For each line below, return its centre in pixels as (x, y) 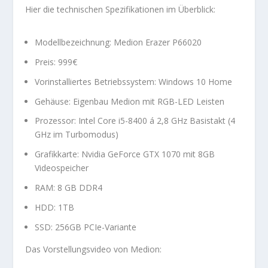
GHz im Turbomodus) (77, 135)
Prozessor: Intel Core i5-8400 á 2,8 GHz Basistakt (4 (135, 121)
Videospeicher (62, 168)
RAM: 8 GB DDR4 (69, 187)
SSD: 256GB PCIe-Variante (86, 227)
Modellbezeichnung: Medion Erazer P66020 (118, 42)
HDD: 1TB (55, 207)
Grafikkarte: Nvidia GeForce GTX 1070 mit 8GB (125, 154)
